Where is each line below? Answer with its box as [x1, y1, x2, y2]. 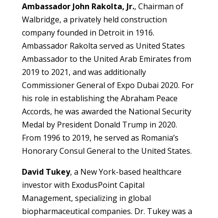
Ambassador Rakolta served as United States [21, 40, 185, 52]
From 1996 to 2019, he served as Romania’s [21, 132, 179, 144]
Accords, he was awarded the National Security [21, 106, 191, 117]
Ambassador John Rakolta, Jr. [21, 1, 134, 12]
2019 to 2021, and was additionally [21, 67, 146, 78]
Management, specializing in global [21, 193, 151, 204]
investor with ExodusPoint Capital [21, 180, 145, 191]
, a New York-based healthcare [70, 166, 182, 178]
